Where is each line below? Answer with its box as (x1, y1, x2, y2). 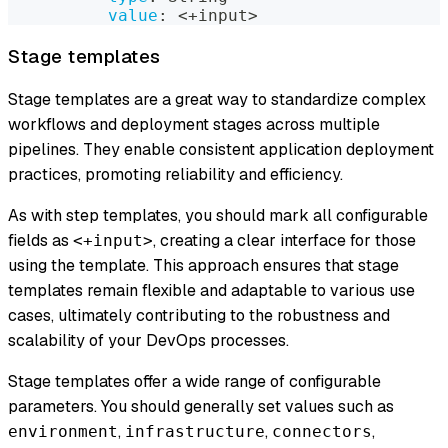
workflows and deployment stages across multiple (8, 114, 380, 136)
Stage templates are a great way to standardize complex (8, 89, 426, 111)
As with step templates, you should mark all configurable (8, 205, 428, 227)
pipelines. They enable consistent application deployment (8, 139, 434, 161)
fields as (8, 230, 73, 252)
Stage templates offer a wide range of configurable (8, 371, 381, 393)
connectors (272, 422, 372, 442)
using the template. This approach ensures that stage (8, 255, 399, 277)
